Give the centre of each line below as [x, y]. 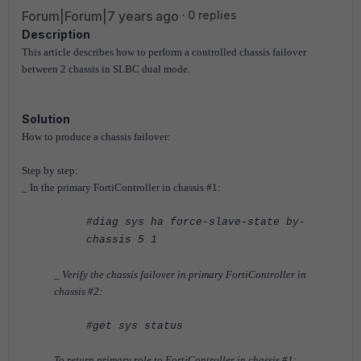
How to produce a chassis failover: [96, 137]
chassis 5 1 [122, 240]
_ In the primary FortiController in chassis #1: [122, 187]
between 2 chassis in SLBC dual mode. [106, 69]
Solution [46, 119]
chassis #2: [79, 291]
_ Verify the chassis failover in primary [140, 274]
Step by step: [50, 170]
